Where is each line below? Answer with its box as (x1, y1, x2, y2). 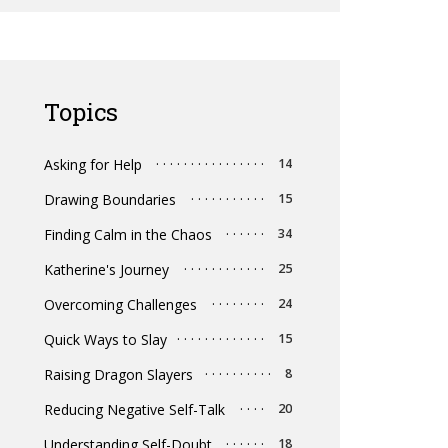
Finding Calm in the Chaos (44, 225, 212, 244)
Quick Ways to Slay (44, 330, 167, 349)
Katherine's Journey (44, 260, 169, 279)
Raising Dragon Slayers (44, 365, 193, 384)
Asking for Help (44, 155, 142, 174)
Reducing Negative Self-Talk (44, 400, 225, 419)
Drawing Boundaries (44, 190, 176, 209)
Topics (44, 96, 118, 128)
